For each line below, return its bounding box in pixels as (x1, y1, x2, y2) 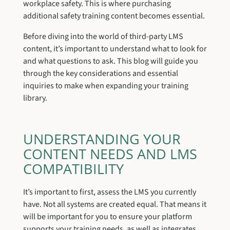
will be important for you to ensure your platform (23, 210, 192, 222)
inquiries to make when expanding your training (23, 80, 188, 91)
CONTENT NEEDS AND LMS (23, 144, 197, 163)
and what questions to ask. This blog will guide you (23, 55, 198, 67)
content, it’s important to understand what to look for (23, 43, 207, 54)
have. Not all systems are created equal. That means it (23, 198, 206, 210)
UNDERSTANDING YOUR (23, 129, 181, 148)
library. (23, 92, 47, 104)
